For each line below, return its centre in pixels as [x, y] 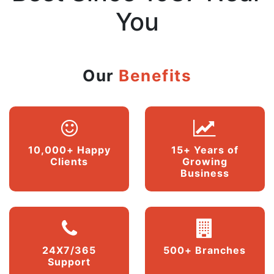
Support [69, 261]
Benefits [155, 75]
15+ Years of [205, 150]
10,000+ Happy [69, 150]
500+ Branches [205, 250]
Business [205, 173]
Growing [205, 161]
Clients [69, 161]
